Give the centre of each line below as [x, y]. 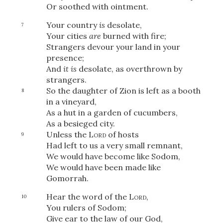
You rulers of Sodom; [86, 207]
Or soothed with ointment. [97, 6]
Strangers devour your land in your [113, 47]
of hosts [122, 134]
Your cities [67, 36]
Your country [72, 25]
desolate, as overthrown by [129, 68]
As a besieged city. [80, 123]
